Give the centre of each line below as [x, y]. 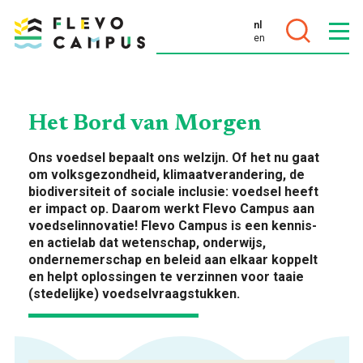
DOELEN [45, 94]
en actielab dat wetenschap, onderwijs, [147, 243]
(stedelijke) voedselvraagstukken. [134, 294]
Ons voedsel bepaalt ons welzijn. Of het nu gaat [174, 158]
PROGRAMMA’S [73, 211]
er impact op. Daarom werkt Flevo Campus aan [171, 209]
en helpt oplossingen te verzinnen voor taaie [166, 277]
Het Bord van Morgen [145, 124]
